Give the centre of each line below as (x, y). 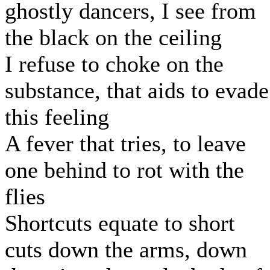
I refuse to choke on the (114, 64)
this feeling (57, 117)
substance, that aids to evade (137, 91)
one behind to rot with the (124, 170)
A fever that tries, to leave (125, 144)
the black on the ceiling (113, 38)
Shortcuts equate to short (120, 223)
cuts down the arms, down (126, 250)
